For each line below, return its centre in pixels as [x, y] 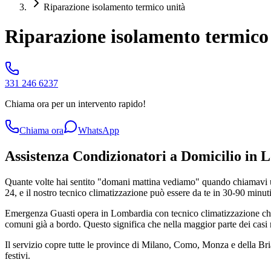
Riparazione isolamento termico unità [114, 7]
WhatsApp [99, 130]
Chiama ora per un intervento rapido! [75, 103]
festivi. [18, 255]
